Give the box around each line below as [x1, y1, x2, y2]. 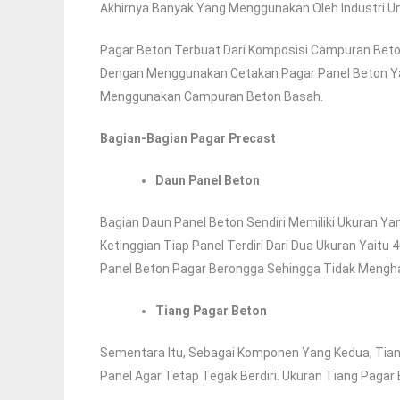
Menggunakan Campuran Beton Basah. [100, 89, 323, 104]
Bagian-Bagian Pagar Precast [100, 131, 276, 146]
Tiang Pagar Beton [155, 304, 267, 319]
